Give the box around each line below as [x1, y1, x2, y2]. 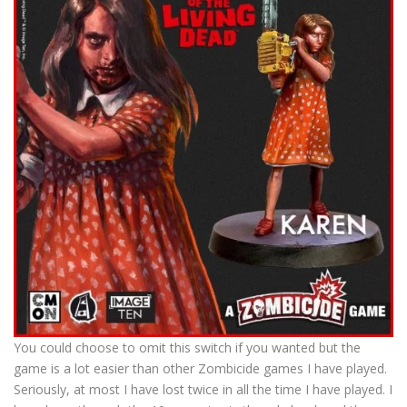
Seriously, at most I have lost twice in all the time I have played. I [14, 381, 392, 398]
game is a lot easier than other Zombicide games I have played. [14, 360, 387, 377]
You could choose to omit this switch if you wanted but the [14, 339, 361, 356]
